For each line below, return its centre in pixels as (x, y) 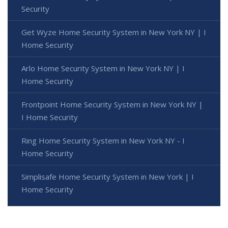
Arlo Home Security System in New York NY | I (103, 68)
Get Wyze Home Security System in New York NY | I (114, 32)
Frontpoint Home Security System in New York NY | (112, 104)
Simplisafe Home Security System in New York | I (108, 176)
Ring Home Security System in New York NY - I (103, 140)
